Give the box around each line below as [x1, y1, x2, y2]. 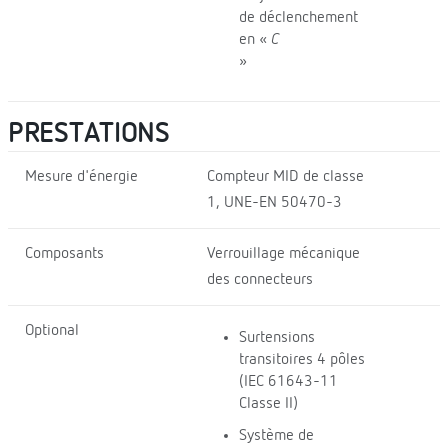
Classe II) [238, 396, 298, 413]
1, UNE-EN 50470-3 [206, 194, 342, 211]
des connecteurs [206, 271, 313, 288]
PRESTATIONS [8, 119, 170, 148]
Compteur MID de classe [206, 168, 364, 185]
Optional [25, 322, 79, 339]
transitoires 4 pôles [238, 352, 365, 369]
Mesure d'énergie [25, 168, 138, 185]
